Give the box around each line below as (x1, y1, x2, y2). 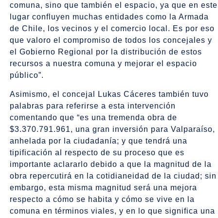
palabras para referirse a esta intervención (10, 101, 176, 110)
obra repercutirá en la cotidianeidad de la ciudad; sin (10, 171, 217, 180)
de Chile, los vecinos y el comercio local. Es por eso (10, 24, 215, 33)
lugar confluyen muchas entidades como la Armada (10, 13, 209, 21)
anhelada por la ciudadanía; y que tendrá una (10, 136, 187, 145)
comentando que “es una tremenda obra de (10, 113, 177, 122)
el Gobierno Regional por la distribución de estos (10, 48, 202, 56)
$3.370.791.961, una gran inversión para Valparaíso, (10, 125, 215, 133)
